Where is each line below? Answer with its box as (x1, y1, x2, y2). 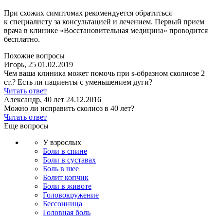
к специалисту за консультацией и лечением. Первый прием (4, 17, 204, 26)
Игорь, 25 (4, 60, 38, 69)
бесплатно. (4, 35, 40, 43)
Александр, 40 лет (4, 95, 66, 104)
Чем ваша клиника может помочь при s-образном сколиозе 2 (4, 69, 205, 77)
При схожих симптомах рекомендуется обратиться (4, 8, 172, 17)
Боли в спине (43, 146, 87, 155)
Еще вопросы (4, 121, 49, 130)
